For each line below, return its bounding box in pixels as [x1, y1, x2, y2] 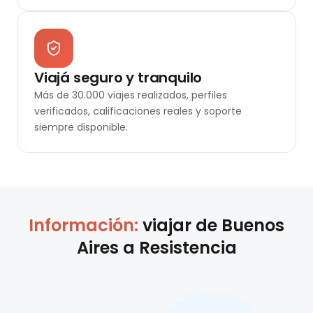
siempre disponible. [34, 120, 128, 135]
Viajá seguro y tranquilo [34, 68, 203, 88]
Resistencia [138, 236, 237, 260]
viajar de [143, 214, 221, 238]
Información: [29, 214, 143, 238]
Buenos [221, 214, 284, 238]
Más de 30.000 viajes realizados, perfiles [34, 88, 227, 103]
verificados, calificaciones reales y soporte [34, 104, 242, 119]
